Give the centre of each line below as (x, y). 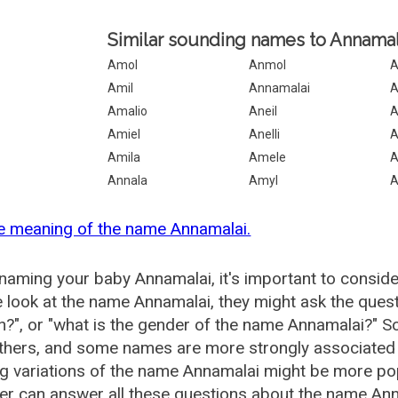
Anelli (265, 134)
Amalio (128, 111)
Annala (128, 180)
